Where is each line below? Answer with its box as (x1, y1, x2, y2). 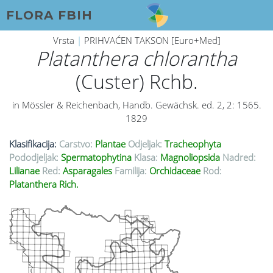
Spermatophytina (58, 151, 134, 164)
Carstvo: (59, 138, 93, 151)
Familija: (115, 165, 147, 177)
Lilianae (9, 165, 42, 177)
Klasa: (134, 151, 158, 164)
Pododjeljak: (9, 151, 58, 164)
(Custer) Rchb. (75, 68, 198, 95)
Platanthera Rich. (9, 178, 79, 191)
